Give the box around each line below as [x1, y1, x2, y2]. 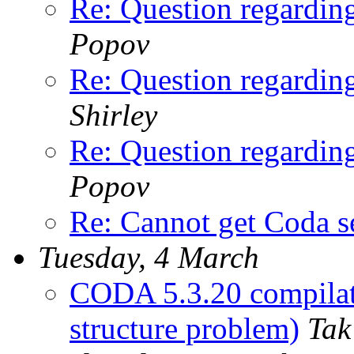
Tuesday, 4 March [38, 239, 259, 274]
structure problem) [70, 311, 299, 345]
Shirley [70, 97, 157, 132]
